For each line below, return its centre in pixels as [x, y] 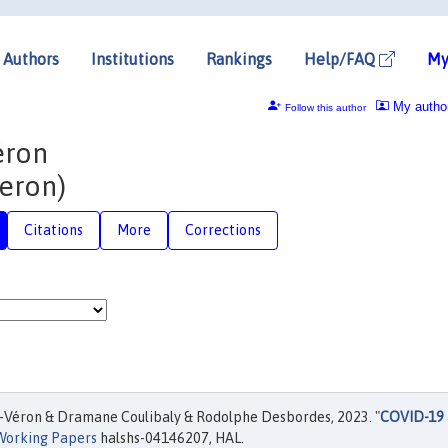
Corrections [223, 229]
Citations [53, 229]
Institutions [132, 58]
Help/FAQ [341, 58]
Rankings [239, 58]
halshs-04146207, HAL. [170, 438]
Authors [31, 58]
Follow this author [325, 107]
